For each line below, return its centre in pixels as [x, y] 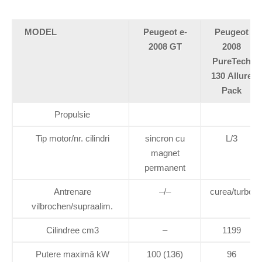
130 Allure [232, 75]
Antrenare [72, 191]
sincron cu [165, 138]
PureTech [232, 61]
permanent [165, 167]
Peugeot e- [165, 32]
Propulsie [72, 114]
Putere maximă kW [72, 254]
